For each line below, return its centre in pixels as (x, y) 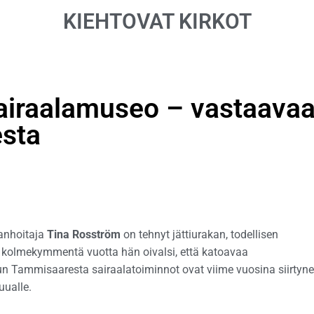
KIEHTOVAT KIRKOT (157, 21)
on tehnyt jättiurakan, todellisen (199, 234)
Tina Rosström (84, 234)
